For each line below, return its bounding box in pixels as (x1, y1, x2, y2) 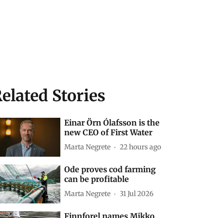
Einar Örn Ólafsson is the (64, 118, 160, 127)
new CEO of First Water (64, 127, 153, 137)
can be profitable (64, 174, 129, 184)
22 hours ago (120, 142, 162, 151)
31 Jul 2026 (120, 189, 154, 198)
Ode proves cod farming (64, 164, 156, 175)
